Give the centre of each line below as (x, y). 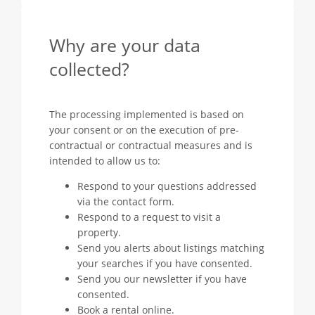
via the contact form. (126, 201)
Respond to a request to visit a (149, 217)
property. (99, 232)
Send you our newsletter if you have (162, 279)
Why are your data (125, 45)
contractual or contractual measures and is (151, 145)
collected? (89, 69)
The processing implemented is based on (147, 114)
